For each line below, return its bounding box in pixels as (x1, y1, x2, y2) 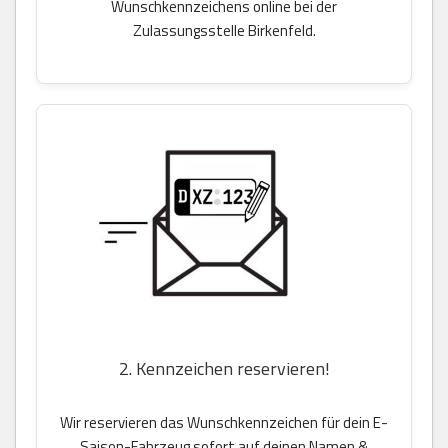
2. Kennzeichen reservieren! (118, 355, 330, 383)
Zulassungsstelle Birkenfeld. (132, 19, 316, 43)
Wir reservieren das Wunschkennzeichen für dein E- (60, 411, 388, 435)
